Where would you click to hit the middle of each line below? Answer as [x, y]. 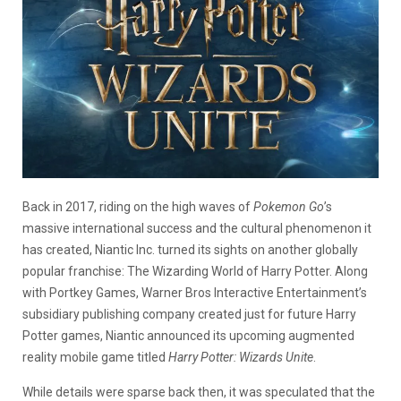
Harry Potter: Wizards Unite [241, 357]
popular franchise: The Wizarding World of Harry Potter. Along [195, 271]
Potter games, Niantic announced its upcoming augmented [188, 335]
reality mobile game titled [95, 357]
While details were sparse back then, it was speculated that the [199, 392]
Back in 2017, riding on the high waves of [138, 206]
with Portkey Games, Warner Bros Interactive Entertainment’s [195, 292]
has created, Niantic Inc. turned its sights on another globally [190, 249]
